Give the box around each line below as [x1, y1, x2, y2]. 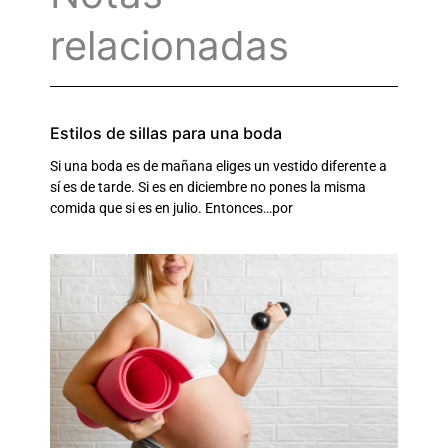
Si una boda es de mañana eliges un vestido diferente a [50, 158, 387, 175]
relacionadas [50, 21, 289, 71]
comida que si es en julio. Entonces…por [50, 200, 293, 217]
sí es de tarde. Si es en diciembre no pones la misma [50, 179, 366, 196]
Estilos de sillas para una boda [50, 123, 282, 144]
